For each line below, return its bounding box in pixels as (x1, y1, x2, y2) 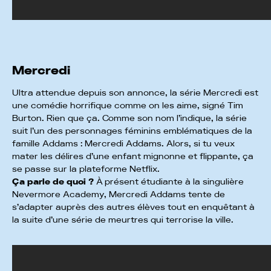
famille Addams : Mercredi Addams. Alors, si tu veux (12, 139, 235, 148)
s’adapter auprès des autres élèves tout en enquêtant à (12, 203, 255, 212)
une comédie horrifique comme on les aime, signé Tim (12, 101, 243, 110)
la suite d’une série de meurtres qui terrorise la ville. (12, 215, 236, 224)
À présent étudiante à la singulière (96, 177, 244, 186)
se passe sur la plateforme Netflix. (12, 165, 160, 174)
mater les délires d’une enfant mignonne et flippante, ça (12, 152, 253, 161)
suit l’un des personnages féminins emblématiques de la (12, 126, 252, 135)
